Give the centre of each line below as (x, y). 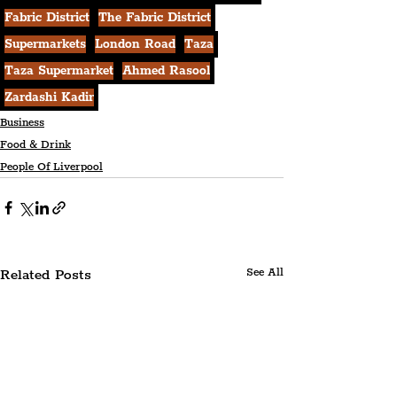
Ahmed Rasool (166, 71)
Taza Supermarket (59, 71)
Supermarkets (45, 45)
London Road (135, 45)
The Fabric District (155, 18)
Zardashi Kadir (49, 98)
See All (265, 273)
